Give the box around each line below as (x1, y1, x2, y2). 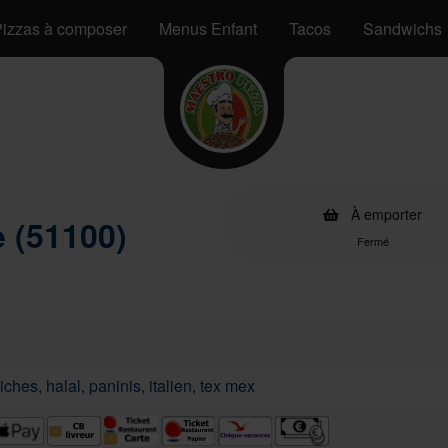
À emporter (347, 204, 422, 224)
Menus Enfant (159, 17, 257, 40)
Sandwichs (363, 17, 442, 40)
